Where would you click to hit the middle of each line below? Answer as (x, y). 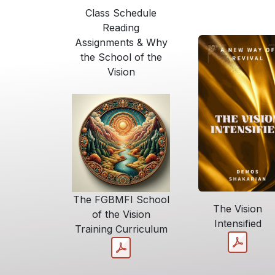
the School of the (121, 57)
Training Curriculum (121, 229)
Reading (121, 28)
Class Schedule (121, 13)
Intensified (238, 224)
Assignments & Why (121, 42)
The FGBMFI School (121, 199)
